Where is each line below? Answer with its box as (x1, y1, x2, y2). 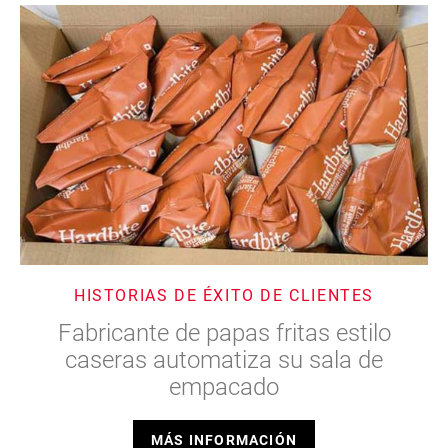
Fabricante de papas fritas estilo (57, 315, 391, 348)
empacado (169, 369, 279, 402)
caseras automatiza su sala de (65, 342, 383, 375)
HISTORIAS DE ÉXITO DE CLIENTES (74, 283, 374, 305)
